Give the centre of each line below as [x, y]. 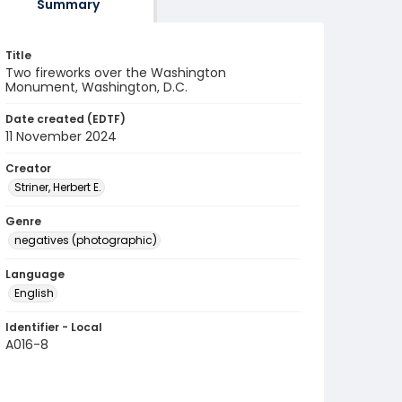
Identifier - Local [54, 327]
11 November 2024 [61, 136]
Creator [28, 168]
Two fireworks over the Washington [116, 73]
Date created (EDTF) [66, 119]
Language [35, 274]
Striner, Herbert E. [58, 187]
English [34, 293]
